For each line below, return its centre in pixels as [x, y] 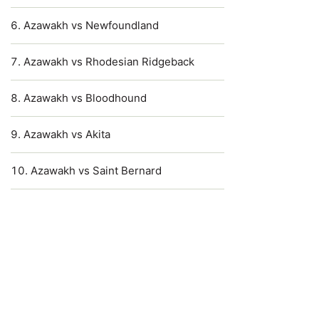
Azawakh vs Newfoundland [91, 25]
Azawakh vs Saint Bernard [96, 171]
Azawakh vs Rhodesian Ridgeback [109, 62]
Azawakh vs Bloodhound [85, 98]
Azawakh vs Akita [67, 134]
